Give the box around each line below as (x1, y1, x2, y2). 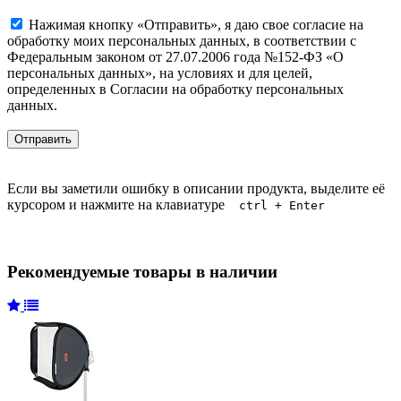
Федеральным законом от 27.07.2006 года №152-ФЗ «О (7, 48, 344, 64)
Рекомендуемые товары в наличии (7, 261, 277, 281)
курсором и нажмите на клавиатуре (7, 196, 239, 212)
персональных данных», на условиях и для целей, (7, 64, 312, 81)
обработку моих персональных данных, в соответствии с (7, 32, 356, 48)
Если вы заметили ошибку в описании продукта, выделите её (7, 180, 385, 196)
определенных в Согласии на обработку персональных (7, 81, 344, 97)
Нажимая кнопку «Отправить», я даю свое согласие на (29, 16, 363, 32)
